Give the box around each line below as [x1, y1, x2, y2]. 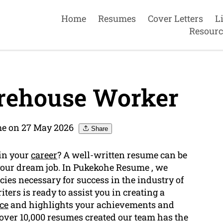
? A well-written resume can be [57, 149, 187, 161]
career [31, 149, 57, 161]
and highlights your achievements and [8, 199, 174, 211]
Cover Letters [147, 12, 203, 24]
